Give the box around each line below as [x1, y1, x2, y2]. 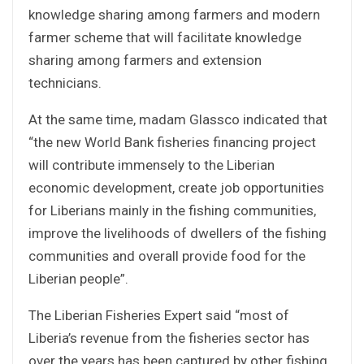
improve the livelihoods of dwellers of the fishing [28, 224, 327, 241]
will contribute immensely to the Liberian [28, 156, 275, 173]
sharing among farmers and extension [28, 51, 262, 68]
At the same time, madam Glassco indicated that [28, 110, 327, 128]
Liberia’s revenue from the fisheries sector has [28, 329, 310, 346]
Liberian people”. [28, 270, 128, 287]
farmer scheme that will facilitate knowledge [28, 28, 301, 45]
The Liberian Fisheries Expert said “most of [28, 306, 289, 323]
